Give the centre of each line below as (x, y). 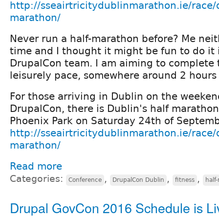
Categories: (38, 179)
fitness (185, 180)
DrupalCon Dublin (138, 180)
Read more (36, 166)
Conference (85, 180)
